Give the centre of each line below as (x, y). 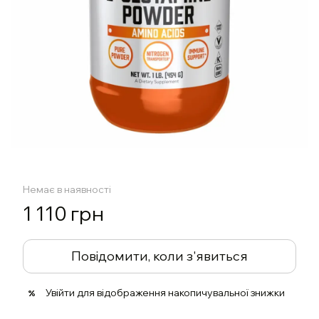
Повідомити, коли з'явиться (159, 256)
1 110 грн (63, 213)
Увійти (60, 293)
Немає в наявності (67, 189)
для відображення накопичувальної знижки (180, 293)
